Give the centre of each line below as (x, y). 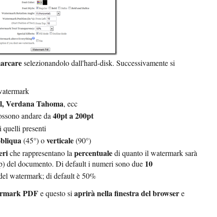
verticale (61, 140)
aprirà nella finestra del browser (127, 193)
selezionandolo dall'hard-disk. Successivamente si (98, 63)
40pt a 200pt (73, 116)
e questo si (56, 193)
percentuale (93, 153)
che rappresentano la (41, 153)
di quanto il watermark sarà (155, 153)
